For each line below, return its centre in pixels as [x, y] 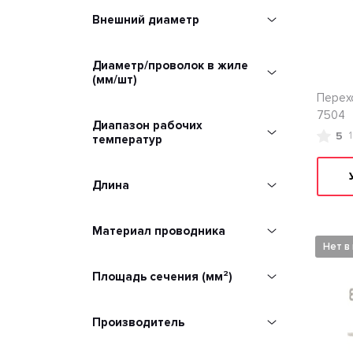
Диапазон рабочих [147, 125]
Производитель [138, 322]
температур [127, 139]
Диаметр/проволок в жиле [170, 65]
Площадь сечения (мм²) [162, 277]
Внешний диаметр [146, 20]
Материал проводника [159, 231]
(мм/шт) [115, 80]
